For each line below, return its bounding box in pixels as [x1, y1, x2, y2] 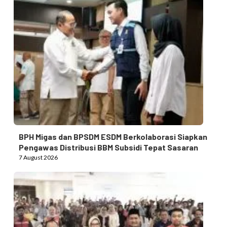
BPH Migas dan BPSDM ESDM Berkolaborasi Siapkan [18, 131, 207, 141]
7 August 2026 [18, 153, 58, 161]
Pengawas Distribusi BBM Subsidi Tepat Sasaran [18, 142, 198, 152]
